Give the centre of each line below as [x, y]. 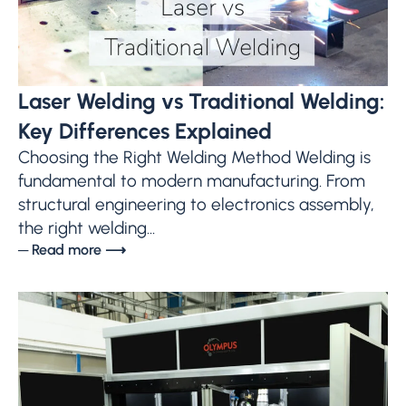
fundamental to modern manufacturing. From [192, 181]
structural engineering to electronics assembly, [196, 205]
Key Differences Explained [145, 131]
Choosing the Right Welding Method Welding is [194, 158]
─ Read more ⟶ [72, 250]
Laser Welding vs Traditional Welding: [201, 101]
